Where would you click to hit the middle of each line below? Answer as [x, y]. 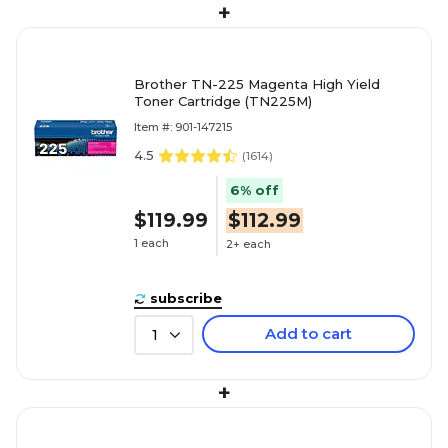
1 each [151, 243]
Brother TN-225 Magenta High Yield [257, 83]
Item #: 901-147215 [183, 126]
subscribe [186, 297]
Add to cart [308, 333]
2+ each [248, 244]
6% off [254, 189]
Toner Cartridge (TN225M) [278, 100]
